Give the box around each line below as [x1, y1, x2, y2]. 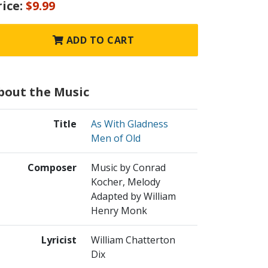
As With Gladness [91, 117, 168, 131]
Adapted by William [91, 190, 176, 203]
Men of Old [91, 132, 141, 145]
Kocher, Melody [91, 175, 160, 189]
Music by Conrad [91, 161, 166, 175]
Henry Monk [91, 204, 147, 218]
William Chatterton [91, 233, 175, 247]
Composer [28, 161, 77, 175]
